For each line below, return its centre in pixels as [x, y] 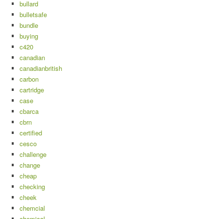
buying [29, 36]
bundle [29, 25]
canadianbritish [41, 68]
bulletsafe [33, 15]
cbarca [29, 111]
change [30, 165]
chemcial [32, 208]
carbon [29, 79]
